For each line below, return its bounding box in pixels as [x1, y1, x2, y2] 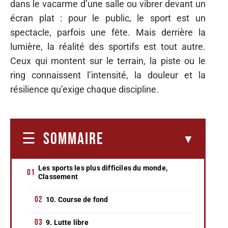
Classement [38, 172, 78, 181]
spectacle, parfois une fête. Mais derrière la [10, 27, 206, 38]
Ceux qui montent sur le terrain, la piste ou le [10, 55, 206, 66]
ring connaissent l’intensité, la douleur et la [10, 70, 206, 80]
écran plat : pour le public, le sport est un [10, 13, 206, 23]
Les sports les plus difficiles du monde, [38, 163, 167, 172]
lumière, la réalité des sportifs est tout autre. [10, 41, 206, 52]
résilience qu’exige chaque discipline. [10, 84, 159, 95]
